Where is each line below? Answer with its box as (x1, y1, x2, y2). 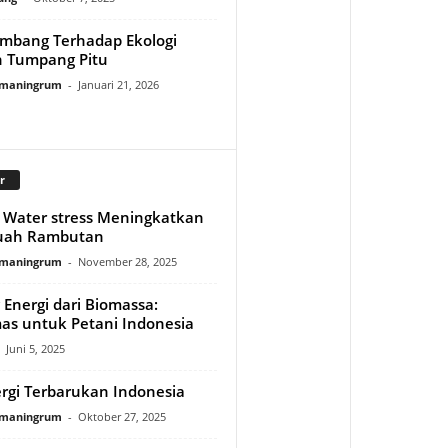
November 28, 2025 (77, 253, 177, 269)
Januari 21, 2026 (77, 76, 159, 92)
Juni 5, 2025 (5, 340, 65, 356)
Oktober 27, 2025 (77, 408, 166, 424)
